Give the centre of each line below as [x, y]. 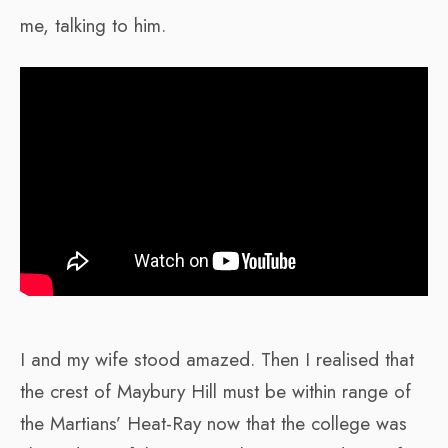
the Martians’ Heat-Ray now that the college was [213, 423]
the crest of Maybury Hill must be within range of [215, 391]
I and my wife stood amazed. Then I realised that [217, 359]
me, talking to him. [93, 25]
